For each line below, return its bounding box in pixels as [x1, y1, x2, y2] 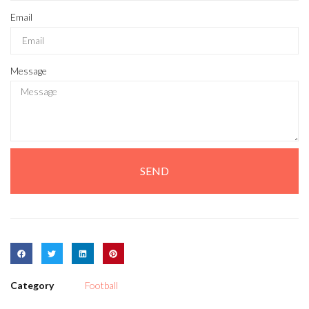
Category [10, 279, 54, 292]
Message [10, 64, 47, 77]
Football [85, 279, 118, 292]
